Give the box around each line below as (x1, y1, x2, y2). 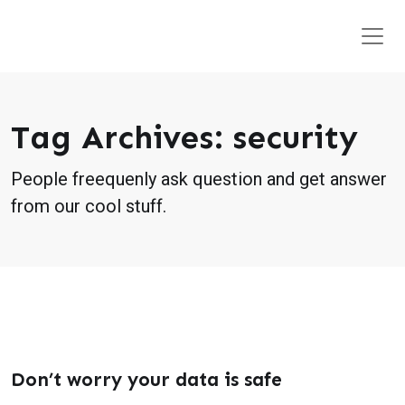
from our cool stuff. (11, 195, 166, 217)
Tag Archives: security (11, 118, 358, 156)
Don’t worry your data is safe (11, 368, 282, 391)
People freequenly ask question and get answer (11, 168, 387, 190)
